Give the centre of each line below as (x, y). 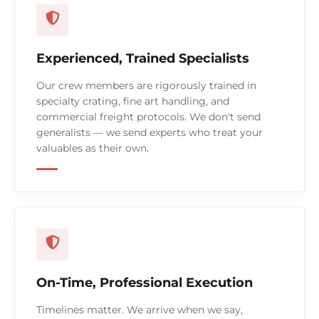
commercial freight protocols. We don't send (148, 117)
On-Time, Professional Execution (145, 283)
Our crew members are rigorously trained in (146, 86)
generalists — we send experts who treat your (150, 133)
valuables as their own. (93, 148)
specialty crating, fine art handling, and (133, 101)
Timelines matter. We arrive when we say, (140, 310)
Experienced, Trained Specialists (143, 59)
